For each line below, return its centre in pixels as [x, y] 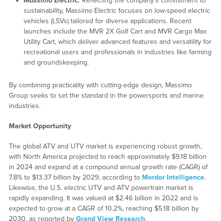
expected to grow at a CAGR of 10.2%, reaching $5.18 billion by [104, 208]
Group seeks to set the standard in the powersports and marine [106, 95]
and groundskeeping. [56, 62]
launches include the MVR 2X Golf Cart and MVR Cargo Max [115, 31]
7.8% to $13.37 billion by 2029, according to [75, 177]
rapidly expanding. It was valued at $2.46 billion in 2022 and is [103, 198]
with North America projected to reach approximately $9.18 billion [108, 156]
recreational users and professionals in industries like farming [117, 52]
